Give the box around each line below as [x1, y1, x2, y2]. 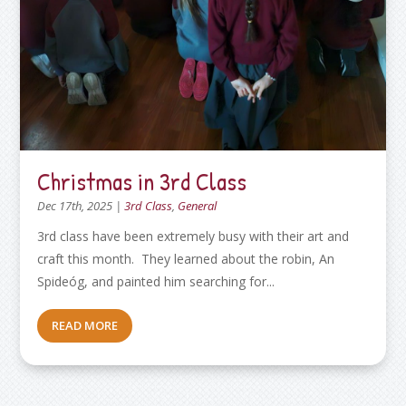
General [178, 198, 217, 215]
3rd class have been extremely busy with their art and [37, 227, 350, 246]
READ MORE [52, 317, 119, 334]
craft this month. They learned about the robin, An [37, 250, 335, 268]
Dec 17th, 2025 [37, 198, 113, 215]
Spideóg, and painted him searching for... [37, 273, 275, 291]
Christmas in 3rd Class [37, 165, 247, 198]
